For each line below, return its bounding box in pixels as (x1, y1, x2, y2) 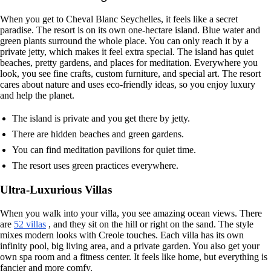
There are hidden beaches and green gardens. (12, 128, 184, 139)
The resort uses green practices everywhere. (12, 160, 178, 171)
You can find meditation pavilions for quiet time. (12, 144, 196, 155)
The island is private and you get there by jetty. (12, 113, 190, 123)
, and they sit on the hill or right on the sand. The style (46, 218, 253, 229)
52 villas (14, 218, 46, 229)
